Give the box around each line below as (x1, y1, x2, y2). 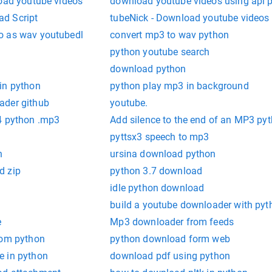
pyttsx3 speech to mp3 (110, 131, 209, 143)
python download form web (110, 233, 230, 245)
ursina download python (110, 148, 216, 160)
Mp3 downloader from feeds (110, 216, 234, 228)
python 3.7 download (110, 165, 203, 177)
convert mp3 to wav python (110, 29, 229, 41)
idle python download (110, 182, 205, 194)
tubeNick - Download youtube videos (110, 12, 270, 24)
